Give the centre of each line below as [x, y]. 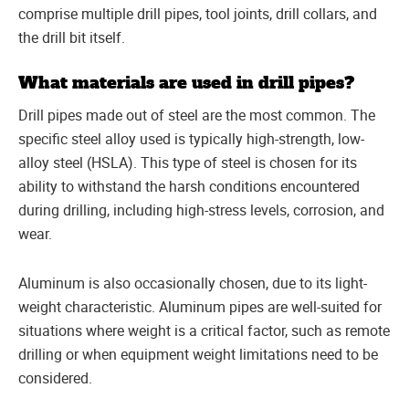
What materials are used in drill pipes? [189, 84]
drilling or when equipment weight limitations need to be [198, 354]
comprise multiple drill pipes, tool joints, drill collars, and [198, 13]
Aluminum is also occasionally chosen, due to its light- [193, 283]
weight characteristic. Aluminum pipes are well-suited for [200, 306]
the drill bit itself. [72, 37]
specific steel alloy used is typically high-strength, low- [191, 138]
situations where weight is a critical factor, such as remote [204, 330]
